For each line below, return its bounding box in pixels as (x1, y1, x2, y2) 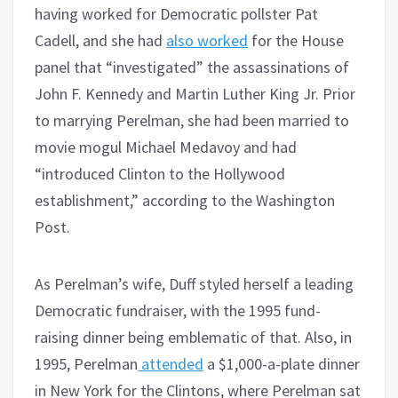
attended (138, 354, 203, 375)
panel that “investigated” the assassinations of (35, 57, 349, 78)
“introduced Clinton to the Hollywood (35, 163, 285, 185)
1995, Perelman (35, 354, 138, 375)
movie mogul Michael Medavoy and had (35, 137, 297, 158)
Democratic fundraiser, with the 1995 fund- (35, 300, 321, 322)
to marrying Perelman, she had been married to (35, 110, 349, 131)
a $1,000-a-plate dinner (203, 354, 360, 375)
